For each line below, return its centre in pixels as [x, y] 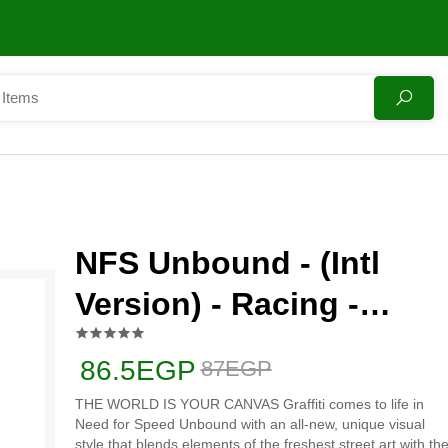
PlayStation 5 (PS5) [221, 345]
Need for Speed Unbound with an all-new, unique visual [249, 424]
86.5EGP [137, 371]
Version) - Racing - [216, 304]
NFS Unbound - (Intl [227, 263]
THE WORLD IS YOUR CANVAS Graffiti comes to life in [249, 404]
